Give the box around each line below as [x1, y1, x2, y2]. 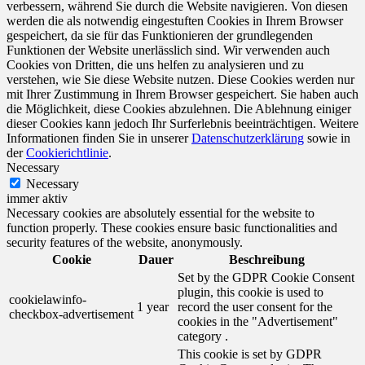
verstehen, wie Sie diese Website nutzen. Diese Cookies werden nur [7, 73, 354, 87]
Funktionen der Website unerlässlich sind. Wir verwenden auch [7, 43, 330, 58]
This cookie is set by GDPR [178, 347, 322, 362]
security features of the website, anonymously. [7, 235, 243, 250]
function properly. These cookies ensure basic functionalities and [7, 221, 337, 235]
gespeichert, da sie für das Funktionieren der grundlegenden [7, 29, 313, 43]
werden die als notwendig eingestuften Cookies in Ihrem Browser [7, 14, 343, 29]
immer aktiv [7, 191, 68, 206]
